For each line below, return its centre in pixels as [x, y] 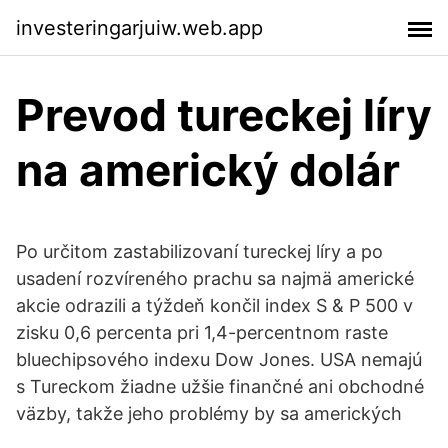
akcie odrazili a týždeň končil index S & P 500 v [214, 305]
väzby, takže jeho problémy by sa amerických [209, 413]
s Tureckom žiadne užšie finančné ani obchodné [220, 386]
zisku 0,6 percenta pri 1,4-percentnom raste [202, 332]
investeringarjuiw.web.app [139, 27]
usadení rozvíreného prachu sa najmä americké [215, 278]
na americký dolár [208, 170]
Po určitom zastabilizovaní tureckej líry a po [199, 251]
